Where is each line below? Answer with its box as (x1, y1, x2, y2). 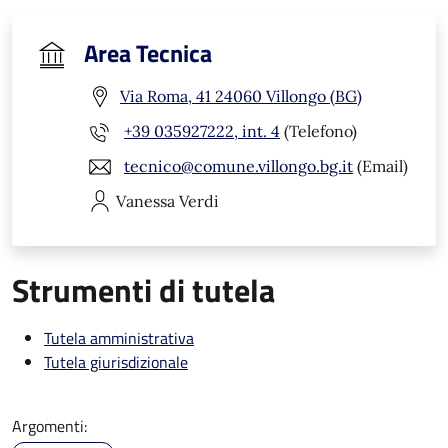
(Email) (353, 156, 408, 177)
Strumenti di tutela (12, 265, 275, 314)
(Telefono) (280, 121, 357, 142)
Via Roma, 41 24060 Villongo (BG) (120, 86, 362, 107)
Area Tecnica (84, 34, 212, 71)
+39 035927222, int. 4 (124, 121, 280, 142)
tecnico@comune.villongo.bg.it (124, 156, 353, 177)
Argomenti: (12, 413, 87, 438)
